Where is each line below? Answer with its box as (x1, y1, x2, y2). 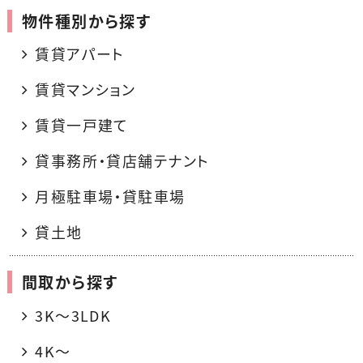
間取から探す (21, 270, 118, 293)
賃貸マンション (35, 79, 136, 101)
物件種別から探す (21, 9, 152, 32)
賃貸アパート (35, 43, 125, 66)
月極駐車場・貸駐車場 (35, 186, 186, 208)
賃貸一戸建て (35, 114, 129, 137)
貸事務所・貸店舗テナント (35, 150, 210, 173)
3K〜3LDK (35, 304, 112, 327)
